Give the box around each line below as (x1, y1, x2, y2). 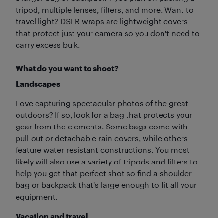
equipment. (16, 192, 57, 201)
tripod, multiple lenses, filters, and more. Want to (16, 5, 194, 14)
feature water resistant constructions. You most (16, 145, 190, 154)
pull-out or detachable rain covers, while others (16, 133, 188, 143)
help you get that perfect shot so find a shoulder (16, 168, 192, 178)
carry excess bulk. (16, 40, 80, 49)
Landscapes (16, 79, 60, 88)
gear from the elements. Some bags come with (16, 122, 188, 131)
